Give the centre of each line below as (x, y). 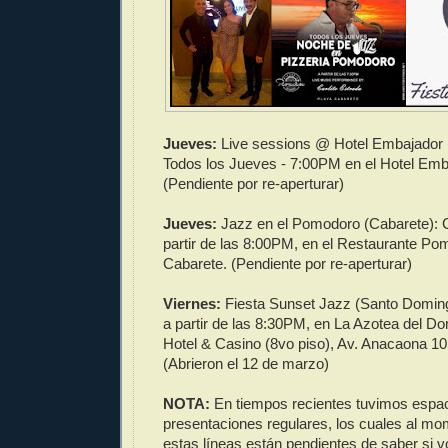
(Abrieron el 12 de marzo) (246, 364)
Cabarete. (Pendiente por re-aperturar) (287, 264)
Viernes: (192, 304)
